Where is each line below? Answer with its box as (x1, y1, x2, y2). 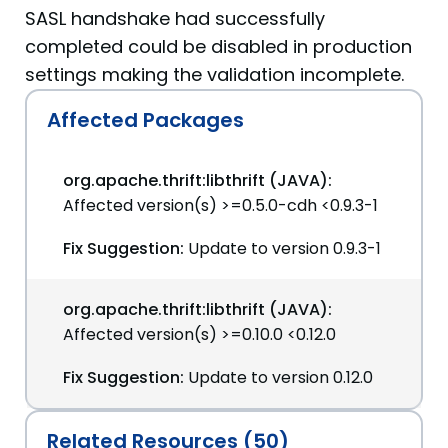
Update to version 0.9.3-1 (188, 237, 381, 260)
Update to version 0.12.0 (188, 366, 373, 389)
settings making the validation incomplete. (25, 62, 404, 87)
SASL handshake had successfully (25, 6, 325, 31)
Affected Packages (47, 106, 244, 134)
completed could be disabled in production (25, 34, 412, 59)
